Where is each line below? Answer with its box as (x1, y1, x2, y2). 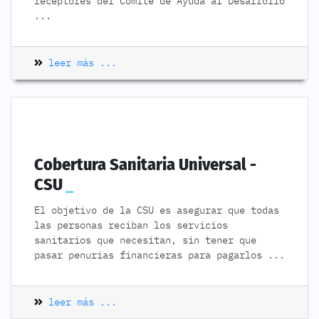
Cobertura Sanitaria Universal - (34, 155, 256, 174)
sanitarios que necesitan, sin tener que (34, 234, 256, 246)
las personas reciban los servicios (34, 219, 228, 231)
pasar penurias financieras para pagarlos (34, 249, 268, 261)
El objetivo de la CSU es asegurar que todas (34, 204, 279, 216)
